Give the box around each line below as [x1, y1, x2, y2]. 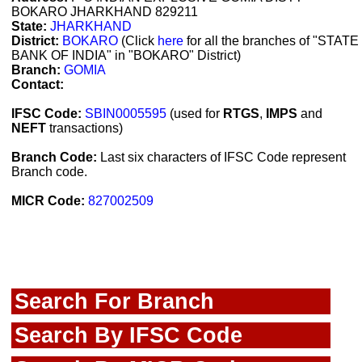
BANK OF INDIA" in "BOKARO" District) [11, 48, 241, 63]
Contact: [11, 78, 64, 92]
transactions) [46, 121, 123, 136]
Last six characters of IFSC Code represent [97, 150, 346, 165]
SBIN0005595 [85, 107, 166, 121]
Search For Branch [15, 288, 214, 314]
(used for [166, 107, 223, 121]
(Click [118, 34, 158, 48]
